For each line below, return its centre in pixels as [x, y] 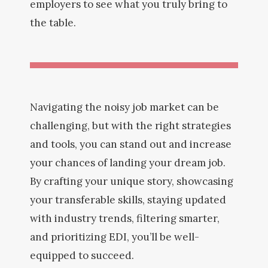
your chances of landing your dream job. [128, 163]
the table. [53, 23]
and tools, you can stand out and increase [131, 144]
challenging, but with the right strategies [130, 126]
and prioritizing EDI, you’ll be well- [115, 237]
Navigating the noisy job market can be [124, 107]
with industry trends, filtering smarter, [125, 218]
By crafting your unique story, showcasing [132, 181]
